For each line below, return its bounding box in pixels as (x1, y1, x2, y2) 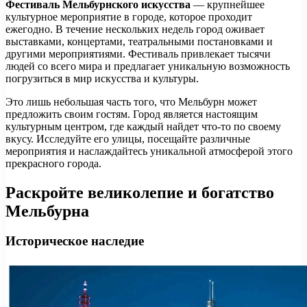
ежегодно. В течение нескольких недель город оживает (5, 23, 265, 35)
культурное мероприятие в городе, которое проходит (5, 10, 252, 23)
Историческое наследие (5, 234, 144, 249)
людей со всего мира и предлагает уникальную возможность (5, 60, 290, 72)
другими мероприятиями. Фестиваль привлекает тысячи (5, 47, 271, 60)
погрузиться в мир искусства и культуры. (5, 72, 199, 84)
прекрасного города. (5, 157, 101, 169)
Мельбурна (5, 201, 89, 220)
